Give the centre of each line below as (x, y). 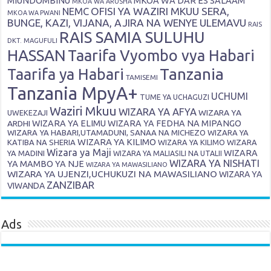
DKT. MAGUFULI (33, 41)
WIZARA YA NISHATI (215, 164)
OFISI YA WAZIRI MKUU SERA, (160, 11)
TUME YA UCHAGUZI (175, 97)
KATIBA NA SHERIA (42, 142)
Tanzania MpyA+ (73, 94)
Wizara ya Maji (79, 153)
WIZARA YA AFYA (158, 112)
